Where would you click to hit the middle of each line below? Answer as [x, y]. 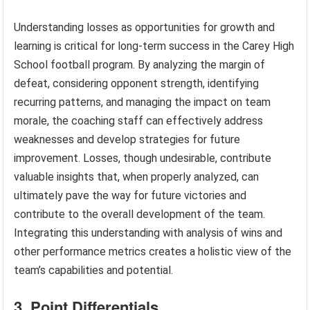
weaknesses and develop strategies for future [127, 140]
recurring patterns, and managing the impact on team [143, 102]
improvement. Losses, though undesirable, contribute [143, 158]
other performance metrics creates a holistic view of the [153, 252]
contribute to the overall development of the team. [140, 215]
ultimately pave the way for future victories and [130, 196]
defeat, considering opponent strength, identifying [137, 84]
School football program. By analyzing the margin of [140, 65]
